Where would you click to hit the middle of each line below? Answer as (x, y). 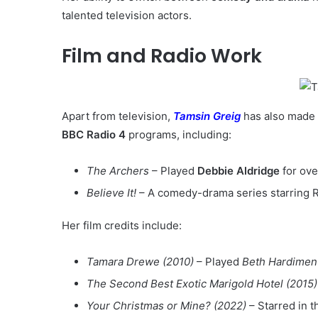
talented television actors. (127, 15)
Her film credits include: (122, 226)
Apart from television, (117, 116)
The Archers (118, 171)
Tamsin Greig (207, 116)
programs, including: (179, 135)
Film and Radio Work (162, 55)
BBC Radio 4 (94, 135)
